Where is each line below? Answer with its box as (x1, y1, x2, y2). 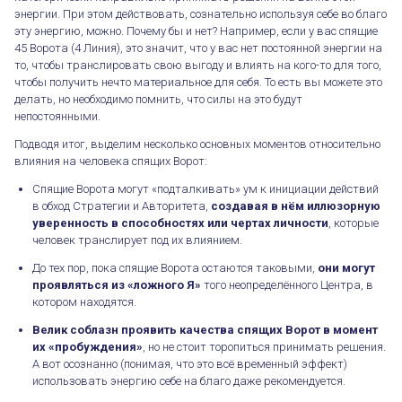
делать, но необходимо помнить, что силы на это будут (14, 92, 302, 106)
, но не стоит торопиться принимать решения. (143, 339, 386, 354)
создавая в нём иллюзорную (211, 198, 380, 213)
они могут (318, 260, 375, 275)
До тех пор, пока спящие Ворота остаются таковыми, (32, 260, 318, 275)
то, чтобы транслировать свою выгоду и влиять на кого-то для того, (14, 57, 381, 72)
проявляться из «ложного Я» (32, 277, 201, 292)
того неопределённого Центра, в (201, 277, 373, 292)
